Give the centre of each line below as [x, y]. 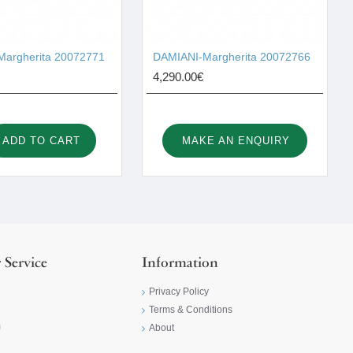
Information [180, 264]
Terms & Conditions [191, 310]
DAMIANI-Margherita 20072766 [232, 57]
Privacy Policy [179, 292]
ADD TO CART [41, 141]
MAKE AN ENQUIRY [236, 141]
